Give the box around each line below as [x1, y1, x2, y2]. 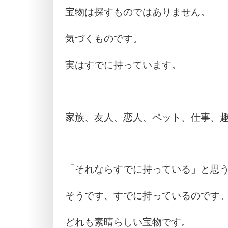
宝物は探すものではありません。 [65, 6, 210, 17]
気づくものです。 [65, 33, 142, 44]
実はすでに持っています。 [65, 59, 181, 70]
